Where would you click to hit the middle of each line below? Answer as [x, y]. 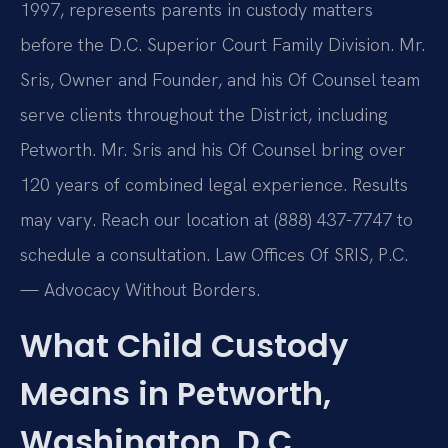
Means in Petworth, [175, 393]
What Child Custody [184, 345]
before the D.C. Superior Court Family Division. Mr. [222, 45]
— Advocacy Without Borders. [140, 290]
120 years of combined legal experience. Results [214, 185]
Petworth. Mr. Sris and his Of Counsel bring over [213, 150]
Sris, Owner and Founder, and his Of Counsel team [220, 80]
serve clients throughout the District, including [204, 115]
